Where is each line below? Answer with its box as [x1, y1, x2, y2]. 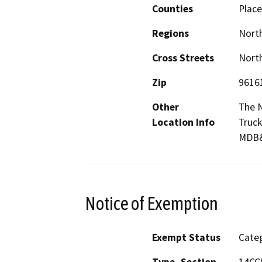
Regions [152, 27, 189, 40]
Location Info [152, 116, 215, 129]
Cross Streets [152, 51, 214, 65]
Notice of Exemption [85, 192, 218, 214]
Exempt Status [152, 230, 220, 244]
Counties [152, 2, 193, 16]
